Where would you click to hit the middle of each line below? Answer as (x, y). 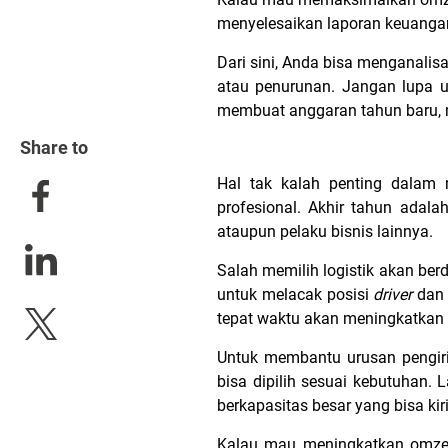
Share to (54, 147)
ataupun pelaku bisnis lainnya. (327, 231)
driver (395, 294)
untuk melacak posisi (295, 294)
